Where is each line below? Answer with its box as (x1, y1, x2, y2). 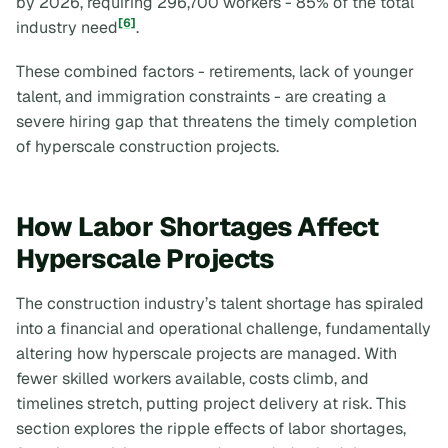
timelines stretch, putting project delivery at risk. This (16, 393, 406, 415)
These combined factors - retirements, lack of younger (16, 60, 414, 82)
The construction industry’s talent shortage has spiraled (16, 293, 424, 315)
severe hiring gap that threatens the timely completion (16, 110, 417, 132)
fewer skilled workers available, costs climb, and (16, 368, 369, 390)
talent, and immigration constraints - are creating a (16, 85, 386, 107)
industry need (16, 17, 118, 39)
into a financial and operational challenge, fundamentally (16, 318, 431, 340)
